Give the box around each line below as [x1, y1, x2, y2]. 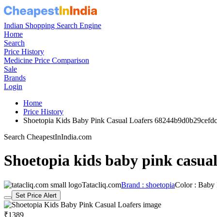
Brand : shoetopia [121, 180, 175, 189]
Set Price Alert [15, 191, 57, 199]
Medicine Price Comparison [4, 56, 89, 64]
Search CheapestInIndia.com [4, 133, 92, 141]
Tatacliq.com [82, 180, 121, 189]
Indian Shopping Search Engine [4, 21, 101, 30]
